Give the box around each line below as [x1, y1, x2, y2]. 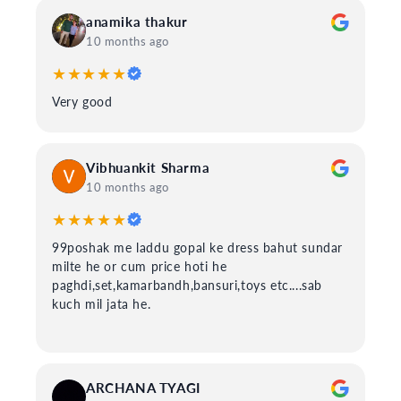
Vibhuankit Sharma [86, 159, 210, 176]
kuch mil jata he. [52, 296, 151, 312]
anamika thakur [86, 13, 188, 30]
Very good [52, 94, 113, 110]
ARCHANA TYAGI [86, 380, 200, 397]
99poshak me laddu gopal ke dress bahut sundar [52, 240, 343, 256]
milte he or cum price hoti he [52, 259, 227, 275]
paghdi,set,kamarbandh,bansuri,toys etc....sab [52, 277, 322, 294]
